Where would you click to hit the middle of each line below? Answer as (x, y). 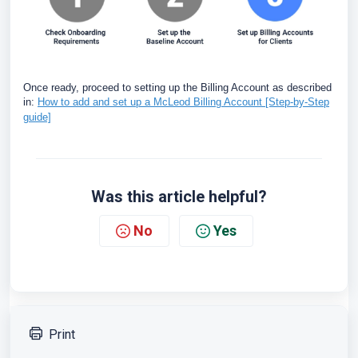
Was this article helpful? (179, 197)
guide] (37, 117)
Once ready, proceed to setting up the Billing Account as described (177, 88)
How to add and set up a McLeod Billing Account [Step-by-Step (183, 102)
